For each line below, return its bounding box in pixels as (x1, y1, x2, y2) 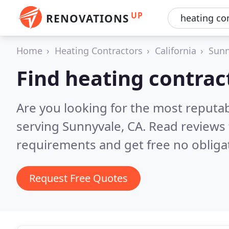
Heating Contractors (55, 44, 143, 57)
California (155, 44, 196, 57)
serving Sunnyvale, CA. (16, 118, 149, 134)
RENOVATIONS (46, 11, 129, 26)
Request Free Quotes (29, 171, 128, 185)
